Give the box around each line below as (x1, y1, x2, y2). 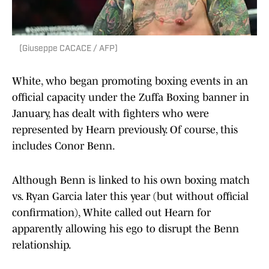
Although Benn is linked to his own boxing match (12, 174, 250, 187)
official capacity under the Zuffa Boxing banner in (12, 91, 249, 104)
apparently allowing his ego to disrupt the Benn (12, 223, 239, 235)
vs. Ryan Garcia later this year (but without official (12, 190, 249, 203)
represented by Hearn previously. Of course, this (12, 124, 238, 136)
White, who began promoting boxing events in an (12, 75, 248, 88)
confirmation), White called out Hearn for (12, 207, 211, 219)
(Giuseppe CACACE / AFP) (19, 44, 118, 54)
